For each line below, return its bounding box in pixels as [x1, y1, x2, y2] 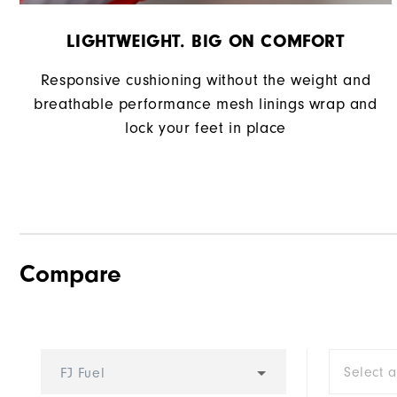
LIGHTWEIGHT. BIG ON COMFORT [66, 31, 345, 52]
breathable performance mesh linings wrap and [34, 95, 378, 114]
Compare [19, 260, 121, 289]
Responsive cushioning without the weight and [40, 71, 371, 90]
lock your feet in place [125, 119, 286, 138]
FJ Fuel [60, 365, 105, 382]
